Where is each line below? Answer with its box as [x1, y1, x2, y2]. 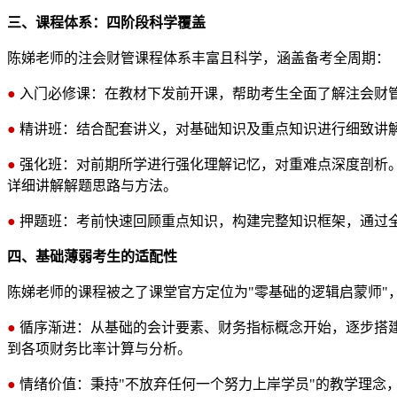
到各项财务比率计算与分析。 [7, 340, 191, 356]
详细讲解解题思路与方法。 [7, 177, 177, 193]
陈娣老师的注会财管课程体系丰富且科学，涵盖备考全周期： [7, 50, 390, 66]
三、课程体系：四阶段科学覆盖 [7, 14, 206, 30]
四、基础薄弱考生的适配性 [7, 248, 177, 264]
